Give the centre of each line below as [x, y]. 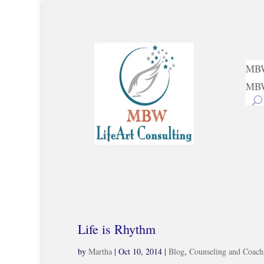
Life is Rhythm [117, 229]
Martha [100, 252]
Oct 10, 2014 [140, 252]
